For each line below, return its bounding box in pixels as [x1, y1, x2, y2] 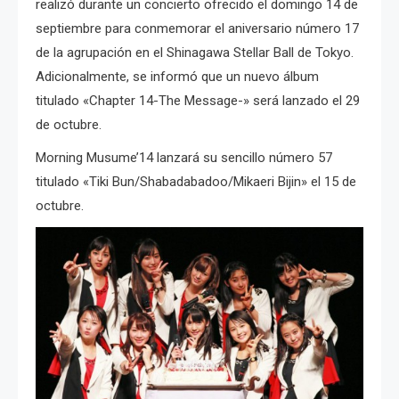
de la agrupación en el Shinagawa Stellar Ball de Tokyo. [36, 44, 354, 61]
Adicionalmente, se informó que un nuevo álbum [36, 68, 319, 85]
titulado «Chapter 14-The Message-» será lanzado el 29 [36, 92, 360, 109]
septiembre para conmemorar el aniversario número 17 [36, 20, 359, 37]
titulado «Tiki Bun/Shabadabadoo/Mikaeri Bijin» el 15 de [36, 173, 356, 190]
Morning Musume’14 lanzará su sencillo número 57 [36, 149, 332, 166]
